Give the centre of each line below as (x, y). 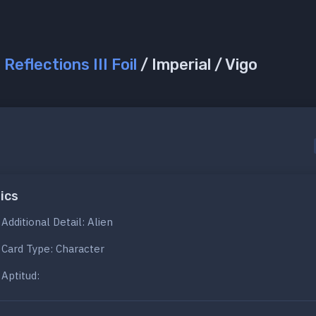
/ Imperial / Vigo (197, 65)
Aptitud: (20, 276)
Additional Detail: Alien (57, 222)
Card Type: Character (53, 249)
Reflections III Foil (71, 65)
